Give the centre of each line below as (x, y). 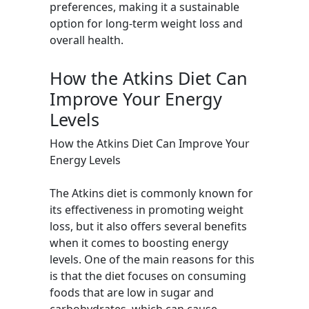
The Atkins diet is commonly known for (151, 193)
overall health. (87, 40)
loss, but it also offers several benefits (148, 226)
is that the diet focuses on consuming (148, 276)
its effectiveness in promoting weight (147, 210)
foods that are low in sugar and (132, 292)
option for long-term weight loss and (146, 23)
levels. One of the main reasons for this (152, 259)
